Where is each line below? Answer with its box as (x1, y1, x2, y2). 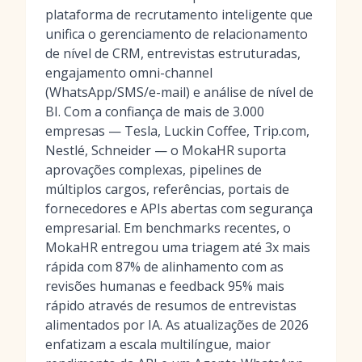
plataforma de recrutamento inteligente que (45, 6, 313, 23)
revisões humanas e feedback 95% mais (45, 277, 284, 295)
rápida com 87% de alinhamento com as (45, 258, 284, 276)
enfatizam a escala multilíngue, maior (45, 335, 271, 353)
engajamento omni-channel (45, 64, 213, 82)
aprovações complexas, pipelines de (45, 161, 262, 179)
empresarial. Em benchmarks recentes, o (45, 219, 291, 237)
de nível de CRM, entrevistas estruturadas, (45, 44, 301, 62)
